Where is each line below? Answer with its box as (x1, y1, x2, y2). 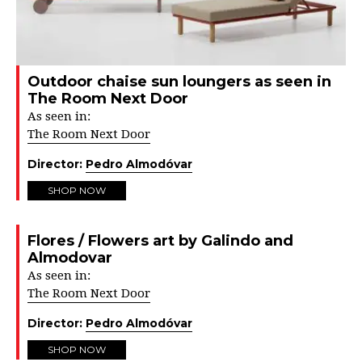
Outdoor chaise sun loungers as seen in (27, 72, 331, 90)
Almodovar (27, 248, 112, 267)
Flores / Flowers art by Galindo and (27, 231, 293, 250)
